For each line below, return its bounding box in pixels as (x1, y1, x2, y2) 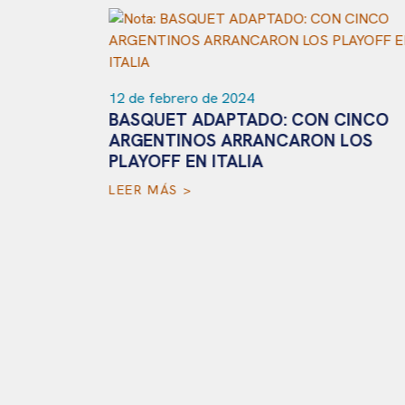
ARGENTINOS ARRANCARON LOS (103, 129, 367, 153)
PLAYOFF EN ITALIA (103, 150, 258, 174)
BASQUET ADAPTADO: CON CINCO (103, 108, 383, 132)
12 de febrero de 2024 (103, 89, 249, 108)
